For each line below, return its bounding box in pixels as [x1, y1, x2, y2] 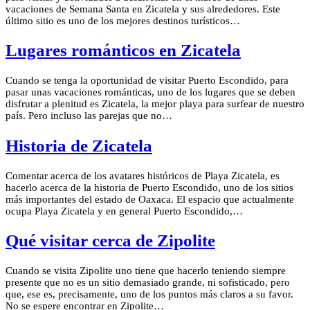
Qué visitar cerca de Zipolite [6, 231, 215, 250]
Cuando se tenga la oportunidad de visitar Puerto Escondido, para [6, 75, 289, 86]
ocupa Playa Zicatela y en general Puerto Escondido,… [6, 205, 243, 217]
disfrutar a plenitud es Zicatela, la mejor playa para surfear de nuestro [6, 98, 304, 110]
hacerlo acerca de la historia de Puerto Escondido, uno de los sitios [6, 181, 293, 193]
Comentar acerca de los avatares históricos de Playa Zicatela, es [6, 170, 280, 181]
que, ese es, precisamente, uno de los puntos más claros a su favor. [6, 289, 293, 300]
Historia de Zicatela [6, 136, 152, 155]
